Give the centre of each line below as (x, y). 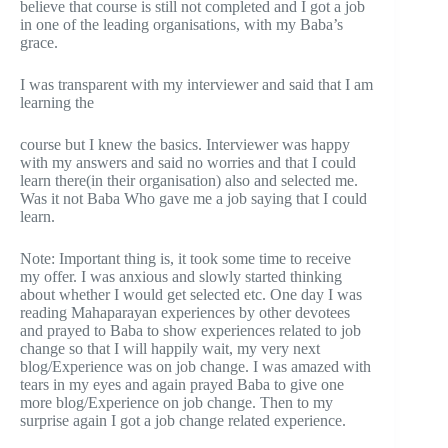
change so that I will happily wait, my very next (170, 348)
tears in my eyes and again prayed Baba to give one (182, 384)
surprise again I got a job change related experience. (183, 420)
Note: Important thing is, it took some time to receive (185, 258)
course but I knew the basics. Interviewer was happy (185, 144)
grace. (39, 42)
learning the (57, 102)
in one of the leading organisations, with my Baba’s (181, 24)
